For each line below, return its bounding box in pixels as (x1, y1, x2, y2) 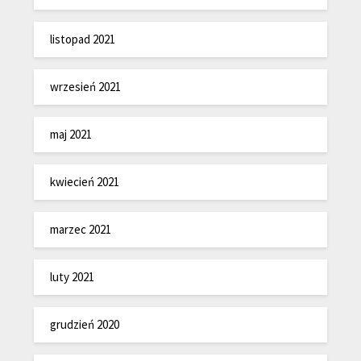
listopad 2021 (50, 31, 116, 48)
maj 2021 (50, 127, 93, 143)
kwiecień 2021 (50, 174, 120, 190)
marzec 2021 (50, 222, 112, 238)
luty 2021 (50, 269, 95, 285)
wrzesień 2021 (50, 79, 122, 95)
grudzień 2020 (50, 317, 120, 333)
